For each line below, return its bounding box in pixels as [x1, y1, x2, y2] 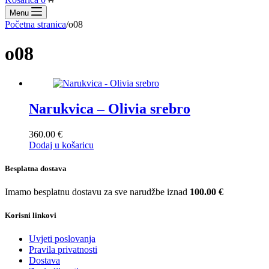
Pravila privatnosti [29, 244, 97, 255]
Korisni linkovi [5, 211, 56, 220]
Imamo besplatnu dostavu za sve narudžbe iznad [5, 187, 190, 198]
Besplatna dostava [5, 163, 67, 173]
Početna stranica [5, 19, 66, 29]
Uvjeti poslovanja [29, 234, 95, 244]
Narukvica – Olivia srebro [29, 100, 190, 116]
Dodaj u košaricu [29, 139, 94, 150]
